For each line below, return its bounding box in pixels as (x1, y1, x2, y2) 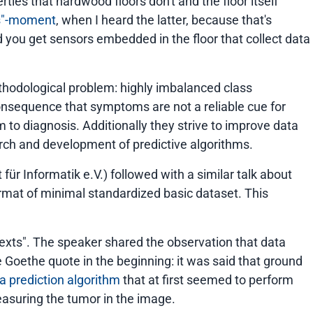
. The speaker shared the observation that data (27, 235, 286, 249)
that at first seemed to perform (120, 272, 293, 287)
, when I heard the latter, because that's (56, 13, 272, 27)
